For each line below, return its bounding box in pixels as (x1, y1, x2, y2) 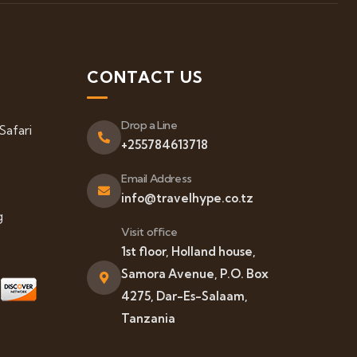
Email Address (121, 171, 192, 186)
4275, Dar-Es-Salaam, (121, 288, 248, 304)
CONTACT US (87, 67, 203, 87)
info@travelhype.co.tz (121, 190, 253, 206)
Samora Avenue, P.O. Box (121, 266, 269, 281)
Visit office (121, 225, 178, 239)
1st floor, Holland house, (121, 244, 256, 259)
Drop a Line (121, 118, 178, 132)
